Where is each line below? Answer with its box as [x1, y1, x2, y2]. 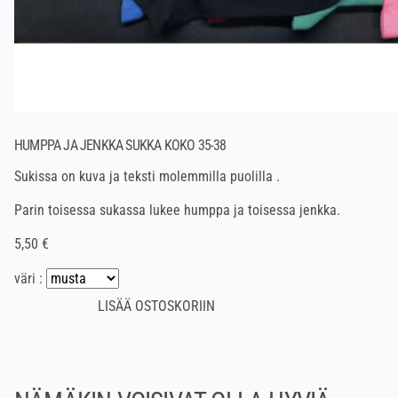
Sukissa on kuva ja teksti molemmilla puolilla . [14, 168, 280, 186]
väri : [14, 270, 46, 288]
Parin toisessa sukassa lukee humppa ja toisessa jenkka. [14, 202, 340, 219]
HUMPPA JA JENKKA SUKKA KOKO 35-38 [14, 137, 227, 155]
